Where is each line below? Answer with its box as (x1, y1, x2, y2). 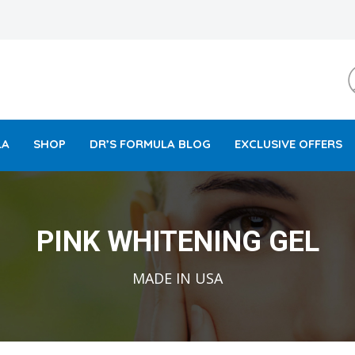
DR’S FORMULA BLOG (90, 136, 211, 151)
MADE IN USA (132, 269, 223, 288)
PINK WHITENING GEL (36, 225, 319, 258)
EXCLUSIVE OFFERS (235, 136, 342, 151)
